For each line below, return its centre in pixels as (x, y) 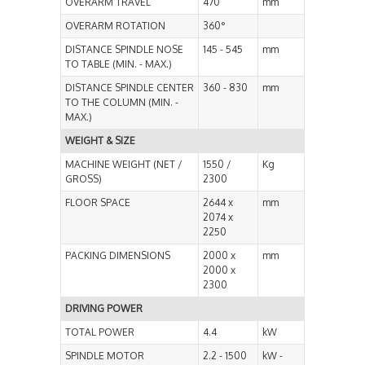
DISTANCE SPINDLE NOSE (124, 50)
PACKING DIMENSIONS (118, 256)
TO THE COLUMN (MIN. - (122, 103)
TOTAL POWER (100, 332)
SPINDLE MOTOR (105, 356)
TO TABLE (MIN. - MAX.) (119, 64)
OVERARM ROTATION (115, 26)
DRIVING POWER (104, 309)
